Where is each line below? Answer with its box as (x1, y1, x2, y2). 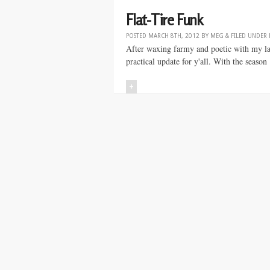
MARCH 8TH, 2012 (148, 33, 199, 39)
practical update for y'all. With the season (126, 55, 267, 67)
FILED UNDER (229, 33, 269, 39)
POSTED (126, 33, 148, 39)
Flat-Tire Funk (126, 11, 203, 29)
